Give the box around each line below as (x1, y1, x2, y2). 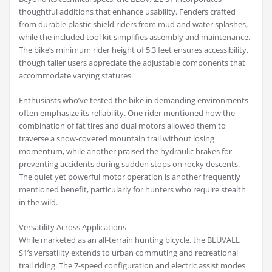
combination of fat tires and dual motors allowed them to (19, 120, 226, 132)
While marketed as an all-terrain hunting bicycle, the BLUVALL (19, 234, 240, 246)
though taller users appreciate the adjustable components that (19, 57, 245, 69)
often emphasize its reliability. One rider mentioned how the (19, 107, 235, 119)
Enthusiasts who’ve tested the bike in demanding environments (19, 95, 248, 106)
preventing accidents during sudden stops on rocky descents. (19, 158, 240, 170)
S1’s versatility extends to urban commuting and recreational (19, 247, 238, 259)
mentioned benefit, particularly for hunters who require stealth (19, 184, 246, 195)
